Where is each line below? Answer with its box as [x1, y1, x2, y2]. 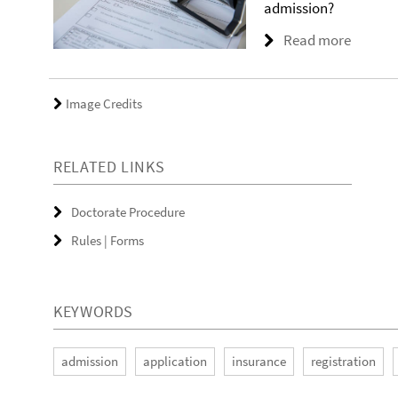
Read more [283, 29, 352, 50]
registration [311, 353, 376, 370]
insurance [232, 353, 286, 370]
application [143, 353, 207, 370]
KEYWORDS [53, 301, 134, 322]
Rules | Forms [71, 232, 144, 250]
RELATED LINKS [53, 156, 165, 178]
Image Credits [66, 95, 142, 113]
